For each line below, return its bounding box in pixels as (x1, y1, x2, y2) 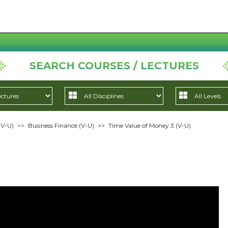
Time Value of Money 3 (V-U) (108, 122, 191, 129)
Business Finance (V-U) (27, 122, 94, 129)
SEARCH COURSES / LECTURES (29, 60, 199, 72)
